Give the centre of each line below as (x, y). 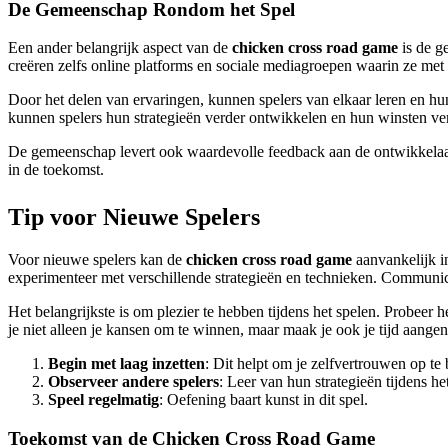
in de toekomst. (56, 170)
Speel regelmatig (103, 400)
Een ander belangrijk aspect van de (120, 48)
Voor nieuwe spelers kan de (97, 260)
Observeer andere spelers (133, 382)
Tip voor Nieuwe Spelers (134, 217)
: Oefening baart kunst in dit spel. (263, 400)
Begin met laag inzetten (126, 364)
